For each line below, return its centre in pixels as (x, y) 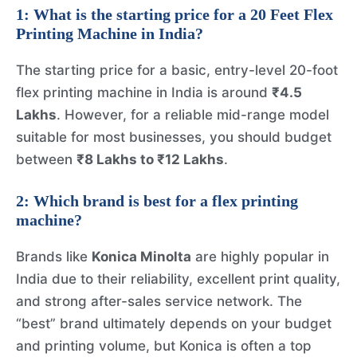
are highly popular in (260, 256)
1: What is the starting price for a (133, 15)
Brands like (54, 256)
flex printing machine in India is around (144, 93)
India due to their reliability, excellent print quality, (178, 279)
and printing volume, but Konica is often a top (164, 345)
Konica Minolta (141, 256)
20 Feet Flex (292, 15)
